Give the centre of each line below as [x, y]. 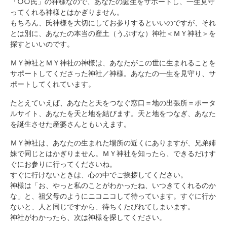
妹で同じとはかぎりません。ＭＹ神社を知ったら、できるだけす [113, 153]
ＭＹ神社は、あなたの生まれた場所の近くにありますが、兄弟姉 [113, 143]
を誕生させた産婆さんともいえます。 [70, 124]
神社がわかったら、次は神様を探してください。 [88, 217]
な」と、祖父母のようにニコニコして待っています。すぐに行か [113, 196]
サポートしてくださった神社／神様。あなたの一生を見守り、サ [113, 73]
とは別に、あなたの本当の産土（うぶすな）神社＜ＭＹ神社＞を [113, 33]
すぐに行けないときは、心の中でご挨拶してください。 [99, 175]
